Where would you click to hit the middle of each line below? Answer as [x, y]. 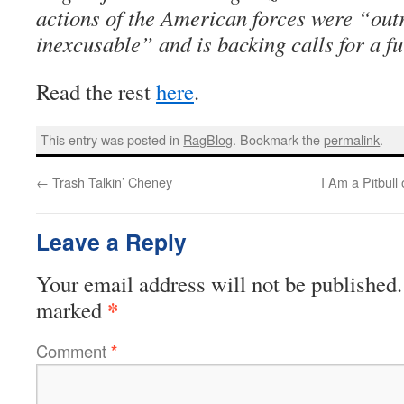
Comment [73, 350]
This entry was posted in [112, 140]
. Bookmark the [279, 140]
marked [72, 309]
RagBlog [208, 140]
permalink [352, 140]
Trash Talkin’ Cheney [110, 181]
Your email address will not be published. [219, 283]
